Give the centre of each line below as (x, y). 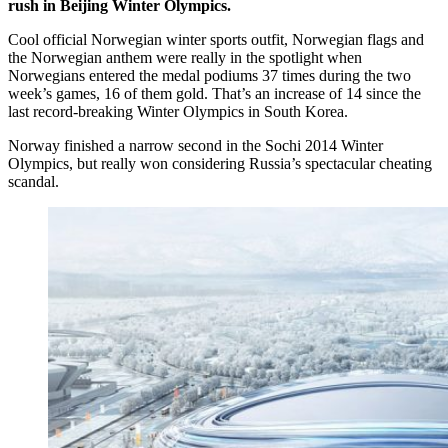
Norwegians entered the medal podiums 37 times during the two (209, 75)
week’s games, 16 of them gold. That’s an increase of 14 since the (214, 93)
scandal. (33, 181)
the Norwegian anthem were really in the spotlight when (185, 57)
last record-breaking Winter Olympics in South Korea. (178, 111)
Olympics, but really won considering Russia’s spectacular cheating (220, 163)
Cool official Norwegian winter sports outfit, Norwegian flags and (216, 39)
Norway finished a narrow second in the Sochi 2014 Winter (195, 145)
